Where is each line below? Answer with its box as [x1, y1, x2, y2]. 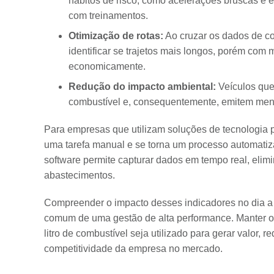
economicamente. [68, 61, 146, 72]
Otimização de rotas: [68, 31, 163, 41]
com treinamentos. [68, 10, 148, 21]
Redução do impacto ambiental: [68, 81, 216, 92]
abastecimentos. [44, 170, 115, 180]
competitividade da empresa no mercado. [44, 243, 223, 254]
